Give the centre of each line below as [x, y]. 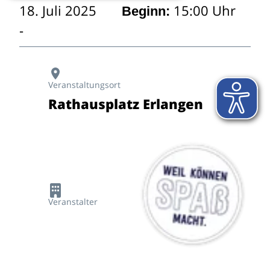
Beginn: [146, 11]
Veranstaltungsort [84, 85]
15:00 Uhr [202, 10]
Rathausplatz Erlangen [125, 104]
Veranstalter [73, 202]
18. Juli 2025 [58, 10]
